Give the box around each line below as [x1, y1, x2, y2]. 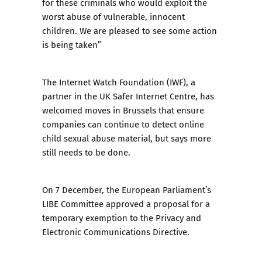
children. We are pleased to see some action [42, 24, 217, 37]
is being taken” [42, 38, 101, 51]
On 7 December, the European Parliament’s [42, 183, 211, 196]
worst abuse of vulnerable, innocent [42, 10, 185, 23]
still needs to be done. [42, 146, 130, 158]
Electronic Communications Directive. [42, 225, 189, 238]
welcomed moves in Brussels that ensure [42, 104, 204, 116]
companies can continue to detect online [42, 118, 204, 130]
